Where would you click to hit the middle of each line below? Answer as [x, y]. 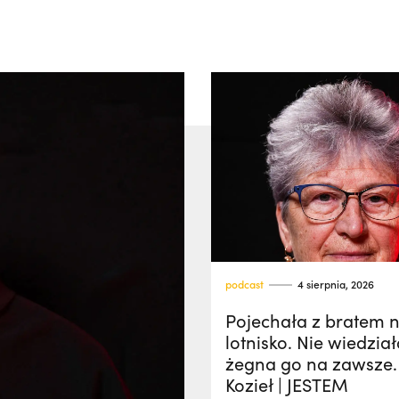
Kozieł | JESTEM [287, 384]
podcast [244, 284]
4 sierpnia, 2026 [336, 284]
